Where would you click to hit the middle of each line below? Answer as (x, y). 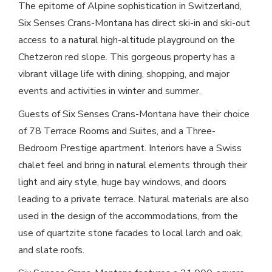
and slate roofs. (53, 250)
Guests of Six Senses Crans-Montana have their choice (134, 114)
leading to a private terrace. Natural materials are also (134, 199)
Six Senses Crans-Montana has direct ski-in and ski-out (134, 23)
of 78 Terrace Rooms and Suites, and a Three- (117, 131)
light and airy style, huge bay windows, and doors (122, 182)
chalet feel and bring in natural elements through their (133, 165)
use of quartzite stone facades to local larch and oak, (131, 233)
